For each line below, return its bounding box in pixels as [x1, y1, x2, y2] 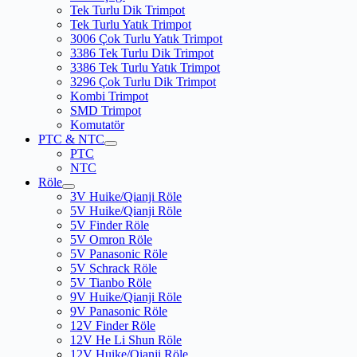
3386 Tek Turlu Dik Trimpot [70, 46, 214, 61]
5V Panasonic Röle [70, 247, 167, 261]
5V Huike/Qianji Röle [70, 204, 182, 218]
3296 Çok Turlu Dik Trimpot [70, 75, 216, 89]
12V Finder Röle [70, 319, 155, 333]
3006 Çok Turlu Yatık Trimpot [70, 32, 222, 46]
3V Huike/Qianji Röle [70, 190, 182, 204]
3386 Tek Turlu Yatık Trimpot [70, 61, 220, 75]
